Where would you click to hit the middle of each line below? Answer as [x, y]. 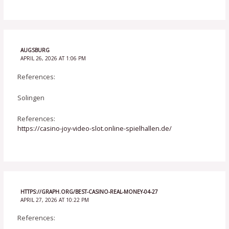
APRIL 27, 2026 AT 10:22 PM [54, 200]
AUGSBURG [35, 50]
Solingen [31, 97]
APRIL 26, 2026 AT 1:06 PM [53, 59]
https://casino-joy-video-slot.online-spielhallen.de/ [95, 129]
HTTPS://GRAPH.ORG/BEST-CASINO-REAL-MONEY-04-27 [89, 191]
